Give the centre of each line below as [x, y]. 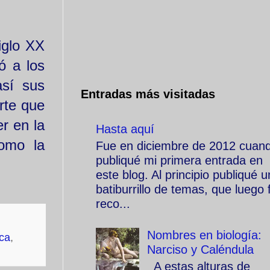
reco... [113, 204]
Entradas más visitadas [148, 94]
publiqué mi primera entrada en [179, 160]
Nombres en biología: [204, 235]
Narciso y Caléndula [200, 250]
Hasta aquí [125, 129]
